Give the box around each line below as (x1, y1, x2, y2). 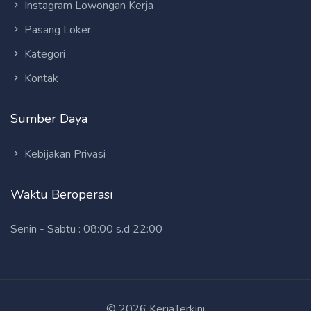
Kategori (22, 46, 65, 62)
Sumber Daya (10, 110, 87, 127)
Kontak (22, 70, 58, 86)
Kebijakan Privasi (22, 146, 106, 162)
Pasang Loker (22, 22, 91, 37)
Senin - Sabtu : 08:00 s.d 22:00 (10, 221, 162, 237)
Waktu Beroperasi (10, 185, 112, 203)
